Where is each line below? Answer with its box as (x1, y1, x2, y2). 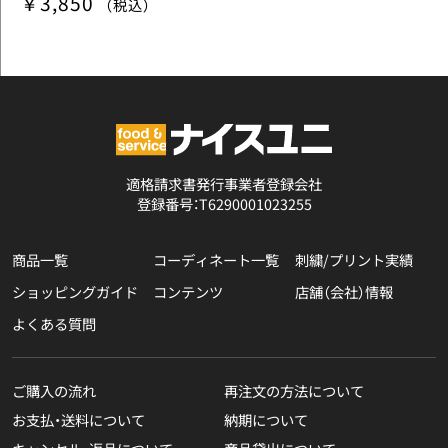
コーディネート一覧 (153, 249, 280, 271)
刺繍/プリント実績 (294, 249, 413, 271)
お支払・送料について (11, 408, 145, 430)
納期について (224, 408, 308, 430)
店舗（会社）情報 (294, 281, 393, 303)
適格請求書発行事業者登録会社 (126, 173, 322, 195)
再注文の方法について (224, 379, 364, 401)
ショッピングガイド (11, 281, 138, 303)
